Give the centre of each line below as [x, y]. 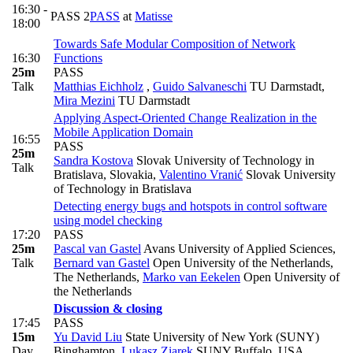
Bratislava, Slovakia [103, 175]
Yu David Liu [88, 337]
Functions [78, 58]
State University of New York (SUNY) [221, 337]
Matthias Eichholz [98, 87]
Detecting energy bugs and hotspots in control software [190, 206]
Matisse [154, 17]
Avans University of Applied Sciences [237, 249]
